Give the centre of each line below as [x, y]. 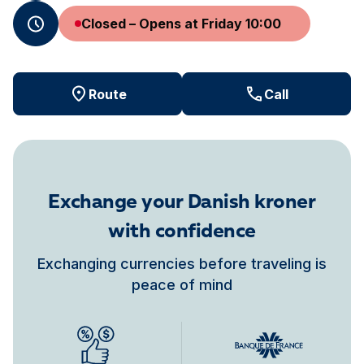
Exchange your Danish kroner [182, 203]
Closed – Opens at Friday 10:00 [181, 24]
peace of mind [182, 285]
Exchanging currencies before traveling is [182, 264]
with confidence [182, 232]
